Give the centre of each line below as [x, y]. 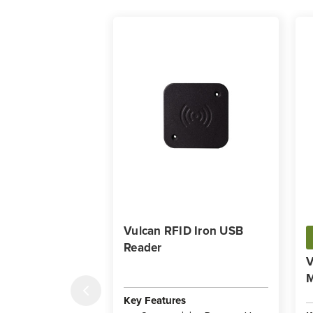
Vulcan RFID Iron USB [183, 231]
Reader [143, 248]
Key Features [155, 301]
